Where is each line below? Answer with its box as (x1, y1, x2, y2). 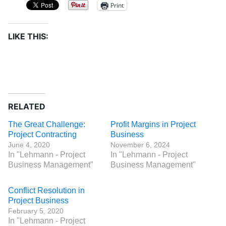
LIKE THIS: (8, 31, 48, 41)
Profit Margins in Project (110, 120, 196, 129)
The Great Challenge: (8, 120, 85, 129)
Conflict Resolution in (8, 186, 85, 195)
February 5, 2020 (8, 207, 64, 215)
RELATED (8, 101, 45, 111)
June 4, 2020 (8, 141, 50, 149)
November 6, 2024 (110, 141, 170, 149)
